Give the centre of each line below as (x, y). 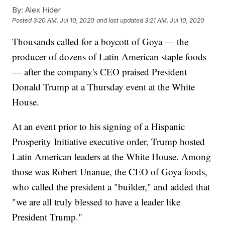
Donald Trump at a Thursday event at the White (104, 87)
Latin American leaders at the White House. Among (112, 157)
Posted (23, 21)
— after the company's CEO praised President (100, 72)
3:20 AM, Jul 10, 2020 (64, 21)
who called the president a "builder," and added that (111, 187)
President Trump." (47, 217)
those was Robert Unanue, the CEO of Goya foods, (110, 172)
